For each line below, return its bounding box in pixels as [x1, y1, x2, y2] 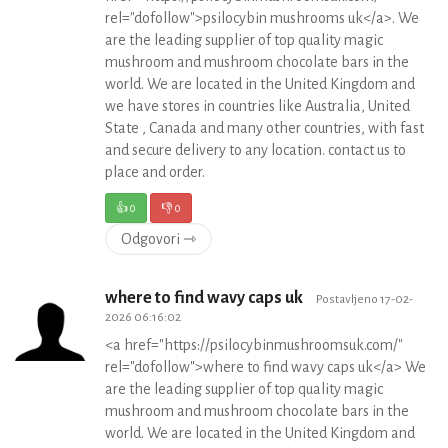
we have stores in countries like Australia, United [105, 98, 410, 114]
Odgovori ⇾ [121, 231, 196, 247]
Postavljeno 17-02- [316, 292, 413, 306]
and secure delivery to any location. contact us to [105, 142, 406, 158]
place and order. [105, 164, 205, 180]
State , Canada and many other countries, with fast [105, 120, 424, 136]
